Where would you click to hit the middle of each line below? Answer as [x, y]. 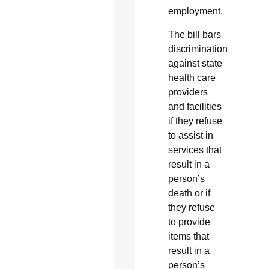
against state [195, 63]
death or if [189, 193]
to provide [189, 222]
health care [192, 77]
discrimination [198, 49]
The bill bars [194, 34]
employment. [195, 11]
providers [188, 92]
